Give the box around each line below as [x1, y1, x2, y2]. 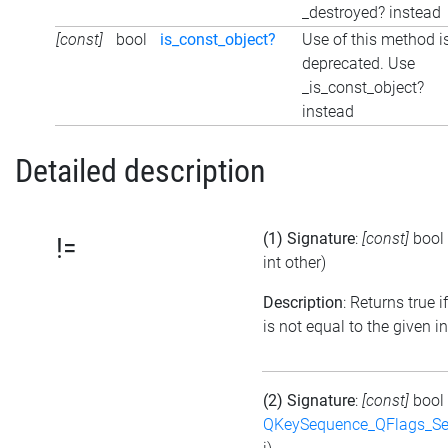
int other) [263, 253, 326, 273]
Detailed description [15, 151, 265, 190]
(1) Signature [263, 229, 355, 249]
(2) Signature [263, 391, 355, 411]
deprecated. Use [302, 53, 415, 73]
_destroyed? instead [302, 2, 441, 22]
